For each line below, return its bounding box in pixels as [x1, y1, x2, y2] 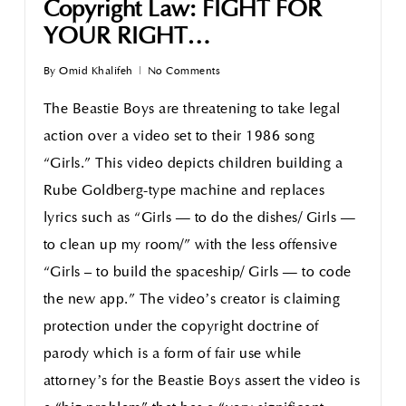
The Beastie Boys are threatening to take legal [43, 101, 341, 117]
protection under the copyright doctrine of [43, 319, 319, 334]
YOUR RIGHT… [43, 24, 210, 50]
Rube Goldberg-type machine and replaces [43, 183, 325, 198]
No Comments [147, 65, 221, 77]
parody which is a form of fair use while [43, 346, 302, 362]
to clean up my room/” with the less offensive [43, 237, 338, 253]
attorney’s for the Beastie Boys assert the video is [43, 373, 361, 389]
